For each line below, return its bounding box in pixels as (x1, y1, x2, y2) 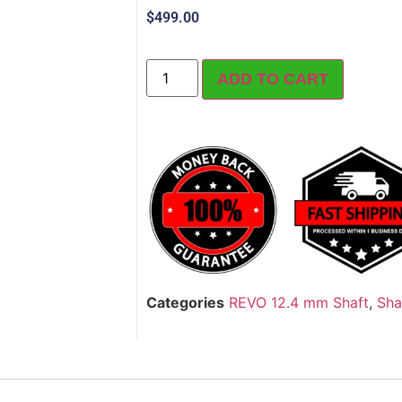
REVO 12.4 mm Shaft (229, 293, 369, 312)
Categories (146, 293, 224, 312)
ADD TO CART (217, 70, 329, 89)
